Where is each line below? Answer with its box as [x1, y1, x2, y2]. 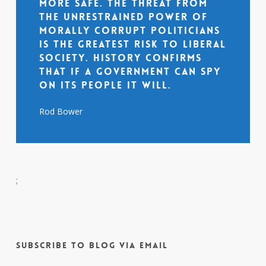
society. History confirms [39, 52, 202, 65]
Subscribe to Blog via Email [15, 239, 168, 251]
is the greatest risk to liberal [39, 38, 227, 51]
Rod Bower [39, 106, 83, 118]
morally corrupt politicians [39, 24, 221, 37]
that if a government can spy [39, 65, 221, 78]
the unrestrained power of [39, 11, 208, 24]
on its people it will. [39, 79, 172, 92]
